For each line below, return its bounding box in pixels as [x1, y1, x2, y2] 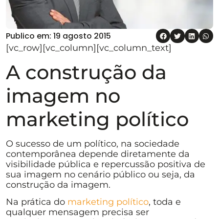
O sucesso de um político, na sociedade [6, 138, 179, 149]
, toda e [149, 197, 181, 208]
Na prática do [6, 197, 67, 208]
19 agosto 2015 [53, 30, 111, 42]
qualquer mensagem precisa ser [6, 207, 149, 218]
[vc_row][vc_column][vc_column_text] [6, 43, 172, 54]
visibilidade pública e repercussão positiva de [6, 158, 205, 170]
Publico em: [6, 30, 53, 42]
